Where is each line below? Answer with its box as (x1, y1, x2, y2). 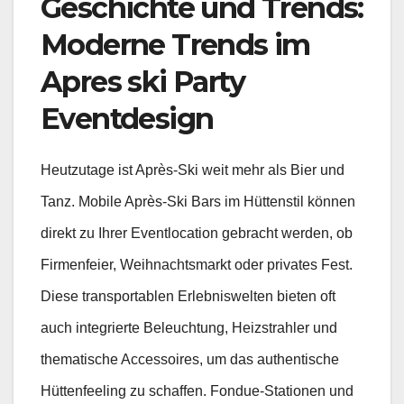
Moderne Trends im (41, 27, 310, 63)
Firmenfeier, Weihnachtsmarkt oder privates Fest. (41, 257, 353, 273)
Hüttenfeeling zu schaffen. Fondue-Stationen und (41, 383, 353, 399)
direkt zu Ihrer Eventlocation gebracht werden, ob (41, 225, 353, 242)
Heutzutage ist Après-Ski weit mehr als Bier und (41, 162, 344, 179)
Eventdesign (41, 101, 214, 137)
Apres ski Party (41, 64, 244, 100)
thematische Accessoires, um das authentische (41, 352, 339, 368)
